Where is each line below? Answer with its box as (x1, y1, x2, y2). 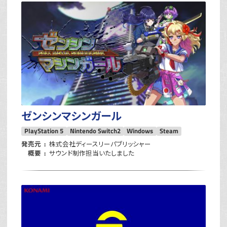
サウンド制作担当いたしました (49, 148, 135, 159)
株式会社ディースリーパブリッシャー (49, 139, 152, 149)
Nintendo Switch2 (69, 126, 121, 136)
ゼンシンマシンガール (21, 107, 121, 124)
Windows (127, 126, 154, 136)
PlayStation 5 (24, 126, 64, 136)
